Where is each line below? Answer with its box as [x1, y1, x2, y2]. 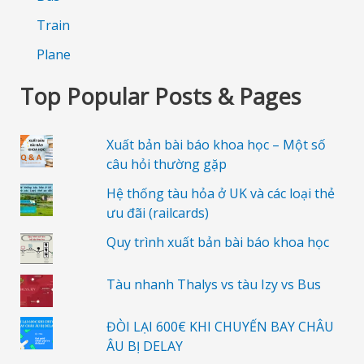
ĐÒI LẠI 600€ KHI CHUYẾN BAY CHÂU [106, 317, 334, 336]
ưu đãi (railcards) [106, 203, 209, 222]
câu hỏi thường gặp [106, 154, 227, 173]
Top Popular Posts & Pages [19, 80, 301, 111]
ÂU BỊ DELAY [106, 336, 183, 355]
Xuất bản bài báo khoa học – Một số [106, 135, 326, 154]
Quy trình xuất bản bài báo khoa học [106, 232, 329, 251]
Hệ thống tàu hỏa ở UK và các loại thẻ [106, 184, 335, 202]
